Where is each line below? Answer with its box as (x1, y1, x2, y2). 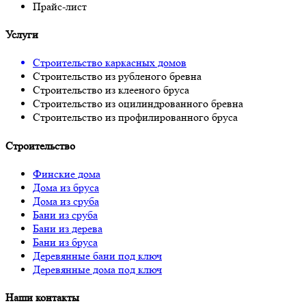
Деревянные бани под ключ (33, 249, 162, 262)
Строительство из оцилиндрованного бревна (33, 97, 243, 111)
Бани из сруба (33, 208, 98, 221)
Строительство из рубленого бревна (33, 70, 201, 83)
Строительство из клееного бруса (33, 83, 189, 97)
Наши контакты (5, 291, 79, 305)
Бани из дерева (33, 221, 102, 235)
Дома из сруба (33, 194, 99, 208)
